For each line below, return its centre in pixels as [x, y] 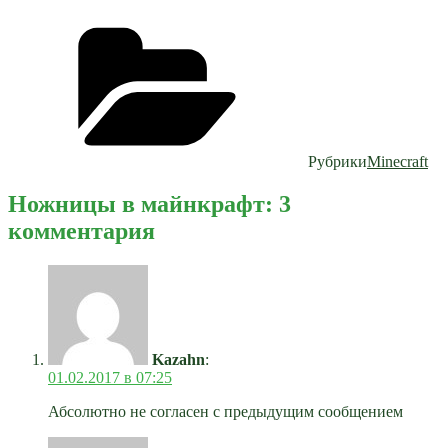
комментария [81, 230]
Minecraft [397, 161]
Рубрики [337, 161]
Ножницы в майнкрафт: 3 [149, 203]
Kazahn [178, 359]
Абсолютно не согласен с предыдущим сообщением [225, 411]
